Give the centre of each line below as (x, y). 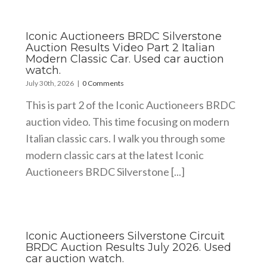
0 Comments (103, 83)
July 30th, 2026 (49, 83)
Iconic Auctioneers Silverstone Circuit (125, 236)
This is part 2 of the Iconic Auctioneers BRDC (130, 105)
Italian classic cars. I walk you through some (125, 138)
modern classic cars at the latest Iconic (114, 155)
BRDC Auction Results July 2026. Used (128, 247)
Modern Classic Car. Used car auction (125, 59)
